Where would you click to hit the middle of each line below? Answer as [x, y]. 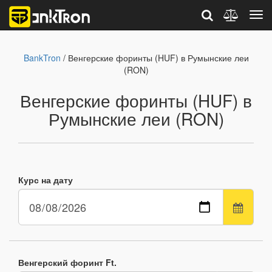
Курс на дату [46, 180]
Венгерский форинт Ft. [67, 262]
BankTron [42, 58]
